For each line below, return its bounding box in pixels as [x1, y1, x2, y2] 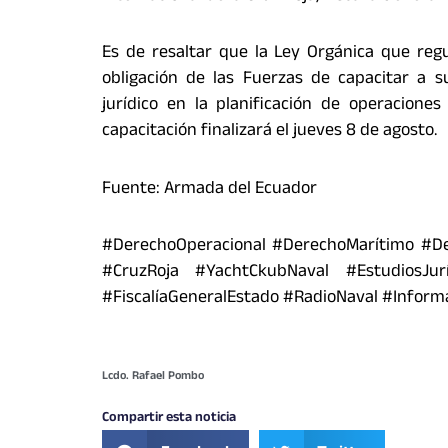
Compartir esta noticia [102, 406, 236, 431]
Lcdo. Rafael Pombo [102, 366, 204, 387]
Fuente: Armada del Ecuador [102, 174, 317, 205]
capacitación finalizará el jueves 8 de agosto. [102, 117, 437, 147]
